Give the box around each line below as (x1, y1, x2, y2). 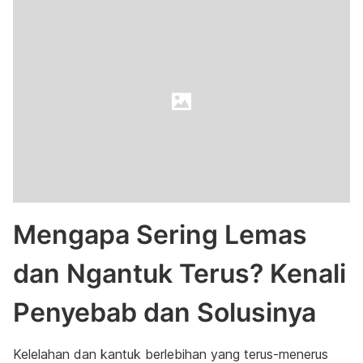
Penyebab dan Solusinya (13, 297, 316, 328)
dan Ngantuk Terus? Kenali (13, 258, 346, 289)
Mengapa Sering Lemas (13, 219, 307, 250)
